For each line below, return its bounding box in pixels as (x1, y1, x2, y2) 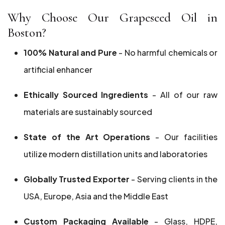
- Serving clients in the (131, 174, 218, 184)
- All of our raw (152, 89, 218, 100)
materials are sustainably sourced (24, 106, 152, 117)
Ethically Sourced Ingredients (24, 89, 153, 100)
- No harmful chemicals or (117, 47, 217, 58)
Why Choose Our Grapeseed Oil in (8, 10, 217, 25)
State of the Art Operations (24, 132, 151, 142)
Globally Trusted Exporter (24, 174, 132, 184)
